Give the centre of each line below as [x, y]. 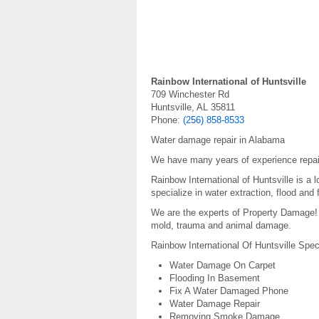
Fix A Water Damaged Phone [229, 291]
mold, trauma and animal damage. [221, 225]
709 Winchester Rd [190, 94]
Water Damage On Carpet [223, 265]
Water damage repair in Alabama [218, 140]
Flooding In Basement [215, 278]
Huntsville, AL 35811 [193, 107]
